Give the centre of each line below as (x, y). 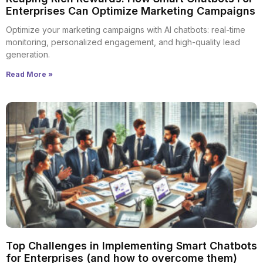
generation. (28, 54)
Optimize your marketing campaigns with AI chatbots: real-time (126, 30)
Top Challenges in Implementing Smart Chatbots (131, 246)
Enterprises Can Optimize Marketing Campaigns (131, 11)
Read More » (29, 74)
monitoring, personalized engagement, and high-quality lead (123, 42)
